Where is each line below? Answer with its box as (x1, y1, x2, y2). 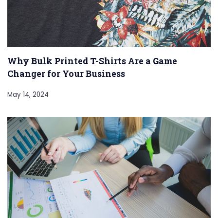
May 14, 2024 (7, 90, 49, 100)
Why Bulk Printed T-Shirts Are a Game (7, 55, 177, 67)
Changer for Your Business (7, 68, 125, 80)
